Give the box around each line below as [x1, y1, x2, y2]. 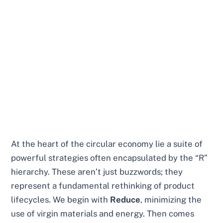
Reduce [110, 194, 141, 205]
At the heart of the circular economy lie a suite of [11, 138, 203, 149]
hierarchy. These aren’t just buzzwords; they [11, 166, 183, 177]
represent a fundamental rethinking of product [11, 180, 195, 191]
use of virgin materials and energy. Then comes [11, 208, 195, 219]
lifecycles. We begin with [11, 194, 111, 205]
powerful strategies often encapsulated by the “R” [11, 152, 208, 163]
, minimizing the [140, 194, 202, 205]
